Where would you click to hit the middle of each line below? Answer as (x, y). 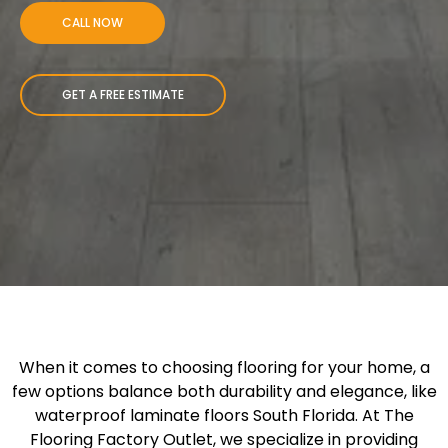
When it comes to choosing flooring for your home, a (224, 367)
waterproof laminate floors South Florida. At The (224, 415)
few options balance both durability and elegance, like (224, 391)
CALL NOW (92, 22)
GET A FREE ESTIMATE (123, 94)
